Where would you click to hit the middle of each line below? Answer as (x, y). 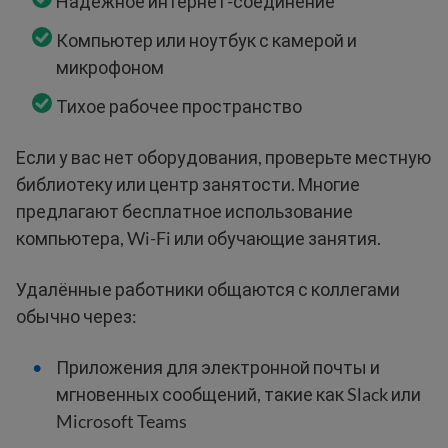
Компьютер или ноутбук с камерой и (206, 39)
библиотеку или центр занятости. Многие (188, 183)
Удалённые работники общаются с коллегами (208, 288)
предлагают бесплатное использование (184, 210)
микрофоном (110, 66)
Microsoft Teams (121, 420)
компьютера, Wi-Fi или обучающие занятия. (198, 237)
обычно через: (76, 315)
